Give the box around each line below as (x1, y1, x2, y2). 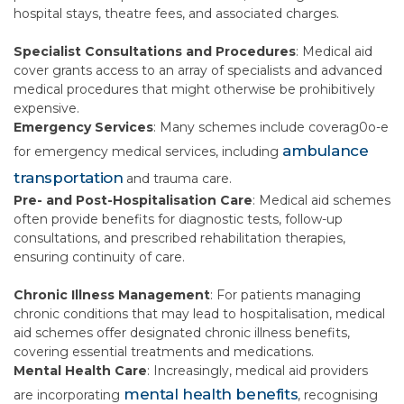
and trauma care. (123, 170, 233, 187)
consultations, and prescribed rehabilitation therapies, (14, 230, 345, 246)
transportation (14, 169, 124, 187)
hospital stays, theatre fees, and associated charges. (14, 5, 339, 22)
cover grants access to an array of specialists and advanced (14, 62, 382, 78)
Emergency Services (14, 119, 153, 135)
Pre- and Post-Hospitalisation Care (14, 192, 252, 208)
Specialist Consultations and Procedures (14, 43, 296, 60)
